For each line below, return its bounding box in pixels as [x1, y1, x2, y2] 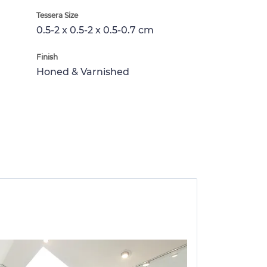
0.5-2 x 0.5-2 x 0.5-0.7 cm [36, 24, 154, 36]
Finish [36, 52, 58, 61]
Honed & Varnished [36, 66, 129, 77]
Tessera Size [36, 10, 78, 20]
